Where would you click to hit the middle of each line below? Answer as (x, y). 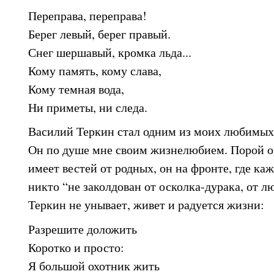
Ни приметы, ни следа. (88, 107)
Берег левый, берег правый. (99, 34)
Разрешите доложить (85, 229)
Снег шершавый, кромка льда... (110, 52)
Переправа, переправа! (87, 15)
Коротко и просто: (78, 248)
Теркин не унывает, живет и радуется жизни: (146, 205)
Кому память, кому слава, (95, 70)
